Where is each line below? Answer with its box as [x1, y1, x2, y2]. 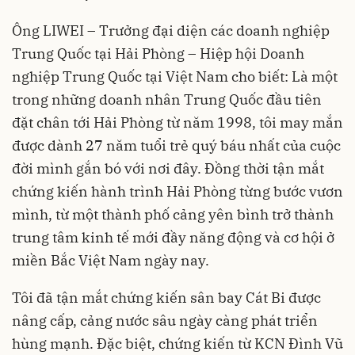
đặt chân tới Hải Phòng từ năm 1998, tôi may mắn [12, 113, 343, 132]
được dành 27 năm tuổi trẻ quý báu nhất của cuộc [12, 136, 341, 155]
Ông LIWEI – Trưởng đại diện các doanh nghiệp [12, 21, 330, 40]
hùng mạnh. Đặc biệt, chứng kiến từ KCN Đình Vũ [12, 334, 343, 353]
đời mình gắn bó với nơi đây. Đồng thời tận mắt [12, 159, 324, 177]
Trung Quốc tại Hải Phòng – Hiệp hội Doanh [12, 44, 304, 63]
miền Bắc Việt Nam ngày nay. [12, 251, 209, 269]
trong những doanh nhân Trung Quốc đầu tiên [12, 90, 322, 109]
